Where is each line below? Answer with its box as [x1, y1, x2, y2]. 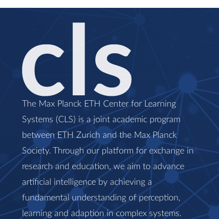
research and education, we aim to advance [22, 162, 184, 172]
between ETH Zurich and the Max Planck [22, 131, 177, 140]
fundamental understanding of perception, [22, 194, 180, 203]
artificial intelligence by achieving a [22, 178, 152, 187]
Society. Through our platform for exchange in [22, 147, 194, 156]
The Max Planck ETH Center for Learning [22, 100, 176, 109]
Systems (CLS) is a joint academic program [22, 115, 180, 125]
